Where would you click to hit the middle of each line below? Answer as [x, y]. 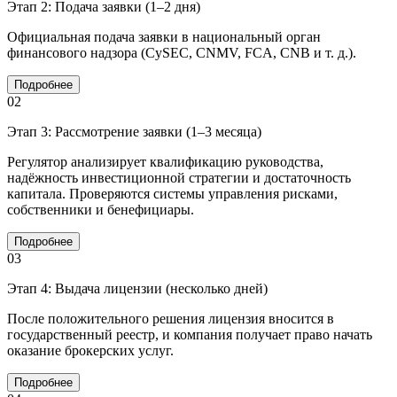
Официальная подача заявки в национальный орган [164, 36]
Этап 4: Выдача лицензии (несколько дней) [137, 288]
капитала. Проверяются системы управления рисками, [172, 193]
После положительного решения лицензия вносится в [171, 318]
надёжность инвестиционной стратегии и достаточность [179, 177]
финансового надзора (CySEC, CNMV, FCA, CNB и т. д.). [182, 52]
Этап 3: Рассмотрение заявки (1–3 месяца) [134, 131]
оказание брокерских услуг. [90, 350]
